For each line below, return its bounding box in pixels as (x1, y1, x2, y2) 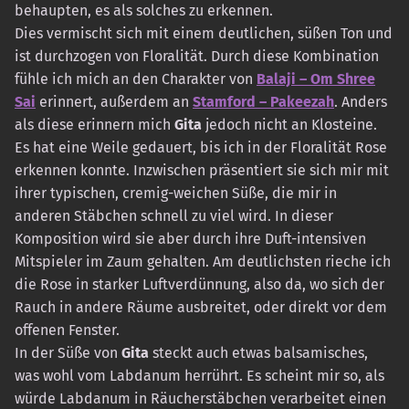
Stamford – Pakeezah (193, 93, 334, 111)
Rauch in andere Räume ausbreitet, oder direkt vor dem (15, 299, 387, 317)
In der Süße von (15, 344, 121, 362)
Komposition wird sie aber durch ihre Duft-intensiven (15, 230, 366, 248)
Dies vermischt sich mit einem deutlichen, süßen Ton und (15, 25, 393, 43)
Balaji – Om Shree (257, 70, 375, 89)
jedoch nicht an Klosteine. (202, 116, 377, 134)
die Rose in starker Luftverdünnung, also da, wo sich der (15, 276, 384, 294)
